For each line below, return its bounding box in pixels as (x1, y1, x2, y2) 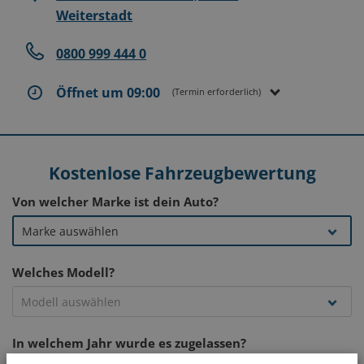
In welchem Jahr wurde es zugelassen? (12, 335, 246, 351)
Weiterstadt (56, 6, 133, 24)
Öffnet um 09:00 (56, 84, 161, 102)
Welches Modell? (12, 264, 115, 280)
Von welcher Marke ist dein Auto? (12, 193, 219, 210)
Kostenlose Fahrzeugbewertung (48, 162, 316, 184)
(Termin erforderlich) (172, 85, 262, 97)
